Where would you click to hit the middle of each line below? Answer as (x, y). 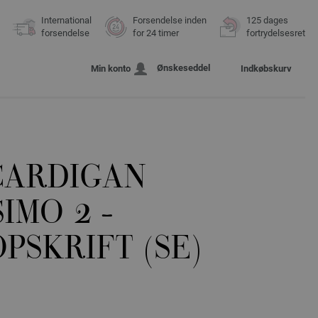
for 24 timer (156, 33)
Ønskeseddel (183, 68)
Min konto (111, 69)
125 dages (267, 20)
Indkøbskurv (266, 69)
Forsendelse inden (170, 20)
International (66, 20)
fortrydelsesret (276, 33)
